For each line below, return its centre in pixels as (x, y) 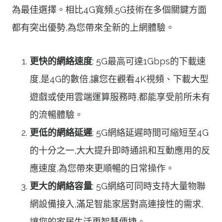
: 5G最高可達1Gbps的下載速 (149, 61)
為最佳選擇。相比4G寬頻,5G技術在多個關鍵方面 (109, 9)
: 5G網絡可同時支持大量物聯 (149, 186)
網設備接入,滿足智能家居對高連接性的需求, (116, 204)
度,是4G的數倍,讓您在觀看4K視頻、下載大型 (119, 79)
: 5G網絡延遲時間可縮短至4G (150, 132)
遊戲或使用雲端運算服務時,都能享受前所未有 (120, 97)
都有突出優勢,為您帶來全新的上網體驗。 (93, 27)
